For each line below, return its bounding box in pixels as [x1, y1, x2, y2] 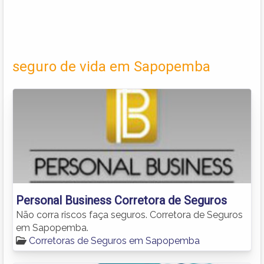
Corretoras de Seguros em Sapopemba [29, 235, 200, 246]
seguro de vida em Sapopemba [12, 58, 210, 75]
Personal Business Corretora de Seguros [16, 193, 227, 207]
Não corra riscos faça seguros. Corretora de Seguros [16, 209, 243, 220]
